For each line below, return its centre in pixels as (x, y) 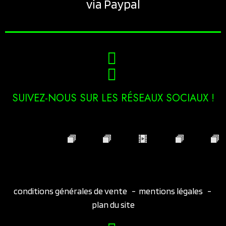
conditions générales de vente (71, 191)
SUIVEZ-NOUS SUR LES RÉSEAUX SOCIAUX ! (113, 98)
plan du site (113, 204)
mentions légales (171, 191)
